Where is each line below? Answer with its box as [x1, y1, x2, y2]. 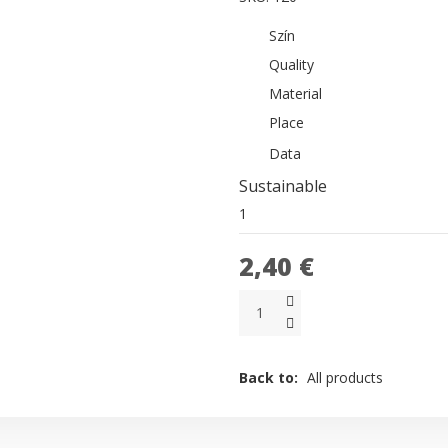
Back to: [239, 367, 302, 387]
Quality [269, 55, 314, 74]
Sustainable [239, 174, 327, 197]
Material [269, 84, 322, 103]
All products [307, 367, 383, 387]
